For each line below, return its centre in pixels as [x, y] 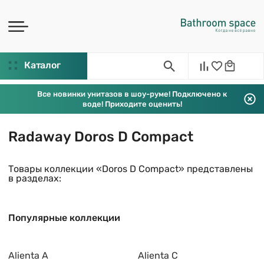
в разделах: [35, 178]
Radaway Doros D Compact [101, 137]
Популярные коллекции [64, 218]
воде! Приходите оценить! [132, 104]
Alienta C [158, 255]
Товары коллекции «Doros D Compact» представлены [131, 169]
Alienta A [28, 255]
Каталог [42, 65]
